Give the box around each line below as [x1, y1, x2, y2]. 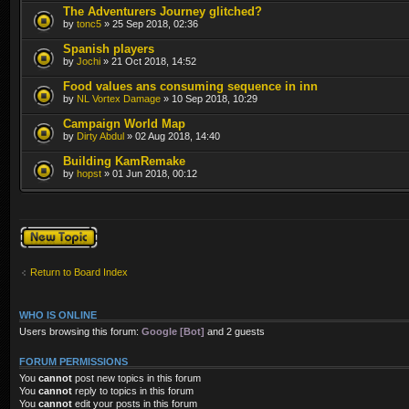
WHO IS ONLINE [19, 309, 97, 320]
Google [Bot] [142, 325, 204, 337]
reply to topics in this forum [72, 384, 194, 396]
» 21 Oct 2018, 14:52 [100, 55, 196, 67]
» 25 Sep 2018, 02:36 [101, 17, 198, 29]
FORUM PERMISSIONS [19, 355, 128, 367]
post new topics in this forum [72, 372, 201, 383]
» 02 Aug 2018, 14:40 [124, 130, 220, 142]
